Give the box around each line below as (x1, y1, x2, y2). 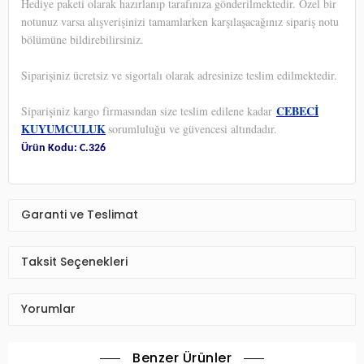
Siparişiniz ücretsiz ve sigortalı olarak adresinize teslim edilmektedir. (21, 67, 337, 83)
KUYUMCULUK (21, 119, 106, 137)
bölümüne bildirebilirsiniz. (21, 31, 144, 47)
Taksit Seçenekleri (21, 253, 128, 271)
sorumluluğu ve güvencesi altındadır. (108, 120, 277, 136)
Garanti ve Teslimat (21, 206, 138, 223)
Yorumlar (21, 301, 76, 318)
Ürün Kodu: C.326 (21, 141, 106, 154)
